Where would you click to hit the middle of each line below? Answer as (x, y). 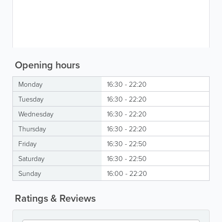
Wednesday (36, 114)
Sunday (30, 173)
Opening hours (46, 65)
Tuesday (31, 99)
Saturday (31, 158)
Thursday (32, 129)
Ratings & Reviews (54, 198)
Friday (28, 143)
